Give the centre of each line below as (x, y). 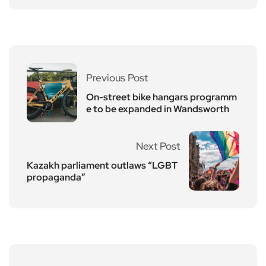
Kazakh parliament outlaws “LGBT (102, 165)
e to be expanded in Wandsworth (158, 109)
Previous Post (117, 77)
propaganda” (56, 177)
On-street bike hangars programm (161, 97)
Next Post (158, 146)
